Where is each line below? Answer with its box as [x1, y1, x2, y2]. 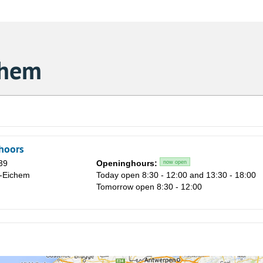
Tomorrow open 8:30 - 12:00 [96, 182, 202, 192]
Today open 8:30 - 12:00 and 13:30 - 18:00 [96, 170, 256, 180]
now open [163, 159, 187, 166]
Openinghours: [96, 159, 157, 168]
